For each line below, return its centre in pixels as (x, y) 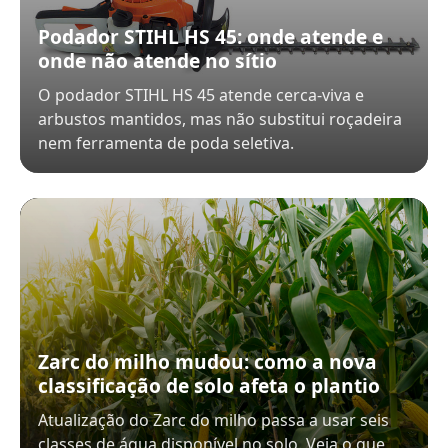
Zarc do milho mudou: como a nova (207, 361)
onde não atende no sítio (157, 60)
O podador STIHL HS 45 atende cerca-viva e (201, 95)
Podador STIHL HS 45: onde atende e (210, 36)
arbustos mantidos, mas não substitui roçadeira (220, 119)
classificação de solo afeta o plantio (209, 385)
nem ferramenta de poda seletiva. (166, 143)
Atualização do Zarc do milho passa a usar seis (213, 420)
